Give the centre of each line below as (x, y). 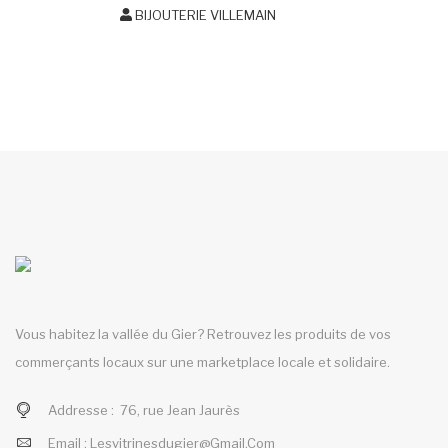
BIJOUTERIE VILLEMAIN (203, 14)
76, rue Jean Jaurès (180, 409)
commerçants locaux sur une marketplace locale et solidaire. (202, 361)
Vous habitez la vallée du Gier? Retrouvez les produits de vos (203, 333)
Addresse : (82, 409)
